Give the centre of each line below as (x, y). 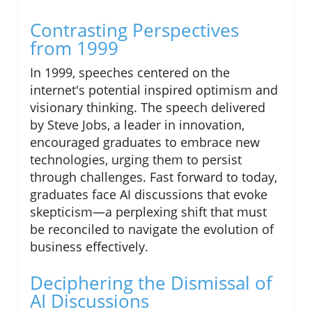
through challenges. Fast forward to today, (154, 177)
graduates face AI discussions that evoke (149, 195)
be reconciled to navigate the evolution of (152, 229)
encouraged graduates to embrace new (145, 142)
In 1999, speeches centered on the (130, 73)
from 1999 (74, 48)
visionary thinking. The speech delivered (148, 108)
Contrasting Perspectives (134, 30)
